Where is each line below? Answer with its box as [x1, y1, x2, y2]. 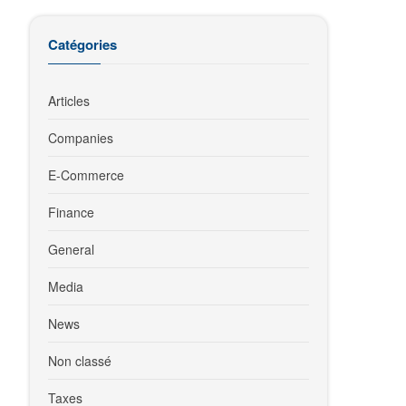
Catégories [48, 34, 118, 54]
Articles [48, 92, 91, 110]
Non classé [48, 352, 112, 370]
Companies [48, 129, 114, 147]
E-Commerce [48, 166, 125, 184]
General [48, 240, 95, 258]
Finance [48, 203, 95, 221]
